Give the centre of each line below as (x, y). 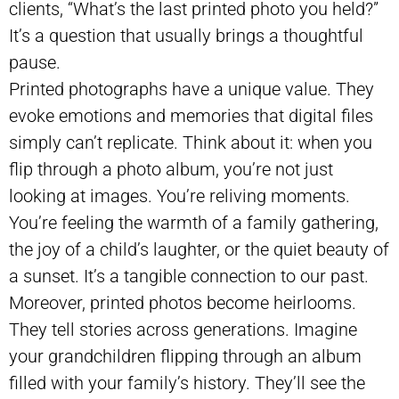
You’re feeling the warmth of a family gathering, (194, 222)
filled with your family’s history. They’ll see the (187, 383)
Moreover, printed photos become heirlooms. (183, 302)
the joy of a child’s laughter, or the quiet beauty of (199, 249)
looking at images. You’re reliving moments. (179, 195)
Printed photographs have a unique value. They (191, 89)
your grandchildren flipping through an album (185, 356)
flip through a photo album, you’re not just (171, 169)
